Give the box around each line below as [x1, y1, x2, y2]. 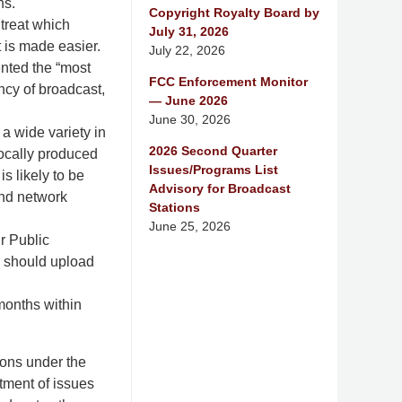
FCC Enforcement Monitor [149, 74, 308, 89]
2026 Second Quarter [149, 143, 277, 158]
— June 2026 [149, 92, 228, 108]
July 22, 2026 [149, 42, 225, 57]
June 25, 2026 [149, 218, 231, 233]
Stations [149, 199, 200, 214]
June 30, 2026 [149, 111, 231, 127]
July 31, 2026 [149, 23, 229, 39]
